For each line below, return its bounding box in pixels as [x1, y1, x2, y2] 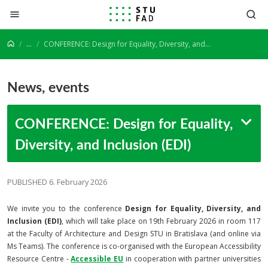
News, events [7, 77, 89, 96]
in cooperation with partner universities [125, 254, 261, 264]
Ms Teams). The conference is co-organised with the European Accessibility [7, 241, 261, 251]
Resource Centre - [7, 254, 71, 264]
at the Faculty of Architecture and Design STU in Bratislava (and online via [7, 229, 261, 239]
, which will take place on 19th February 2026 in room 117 [61, 216, 261, 226]
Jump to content [9, 5, 81, 18]
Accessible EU [71, 254, 124, 264]
